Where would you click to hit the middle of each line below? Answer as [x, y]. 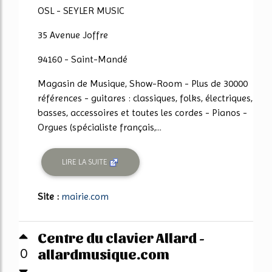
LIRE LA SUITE [86, 162]
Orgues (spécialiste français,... [100, 127]
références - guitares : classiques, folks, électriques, [145, 98]
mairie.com [85, 196]
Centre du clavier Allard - [121, 236]
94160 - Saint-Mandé [83, 59]
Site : [49, 196]
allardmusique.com [104, 253]
